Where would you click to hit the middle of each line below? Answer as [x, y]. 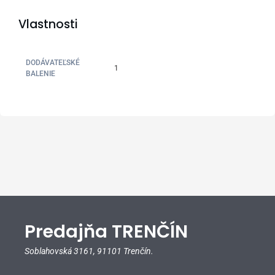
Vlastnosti [48, 24]
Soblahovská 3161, [61, 251]
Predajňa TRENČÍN [106, 232]
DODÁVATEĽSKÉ [53, 63]
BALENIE [41, 74]
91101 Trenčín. [125, 251]
